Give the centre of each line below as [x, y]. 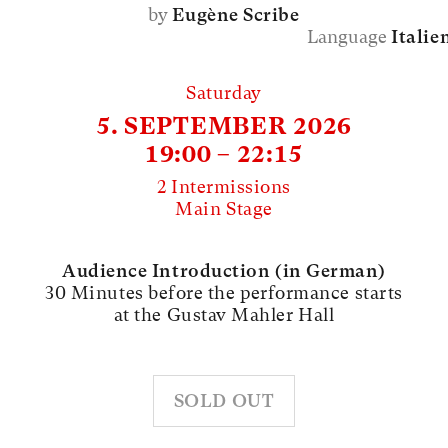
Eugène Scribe [236, 15]
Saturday [224, 92]
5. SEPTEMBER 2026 [224, 125]
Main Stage [224, 208]
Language [349, 37]
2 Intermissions [224, 186]
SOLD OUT [224, 400]
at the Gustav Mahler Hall [224, 314]
